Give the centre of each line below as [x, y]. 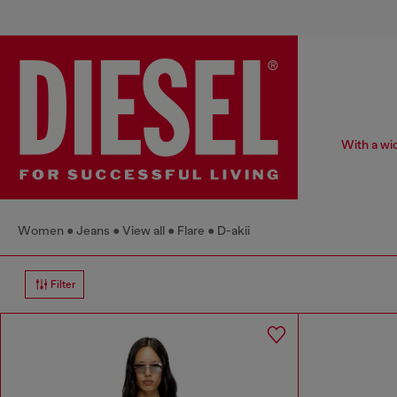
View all [144, 231]
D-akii [234, 231]
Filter [63, 285]
